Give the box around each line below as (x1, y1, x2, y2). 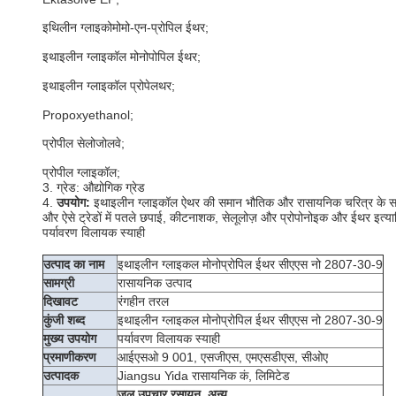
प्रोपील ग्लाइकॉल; (42, 165, 120, 179)
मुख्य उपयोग (43, 331, 96, 346)
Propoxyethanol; (42, 108, 133, 122)
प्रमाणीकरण (43, 350, 96, 364)
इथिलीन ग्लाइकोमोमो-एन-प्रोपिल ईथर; (42, 20, 209, 34)
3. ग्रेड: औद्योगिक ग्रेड (42, 180, 145, 194)
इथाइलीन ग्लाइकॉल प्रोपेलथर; (42, 79, 175, 93)
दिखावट (43, 294, 78, 308)
